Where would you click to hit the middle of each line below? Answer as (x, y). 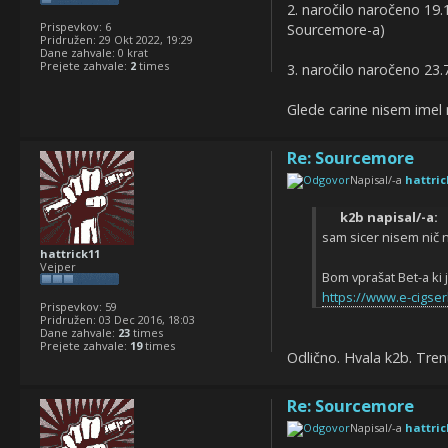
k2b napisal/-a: (388, 217)
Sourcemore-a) (335, 30)
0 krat (131, 52)
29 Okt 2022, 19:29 (144, 39)
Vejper (58, 267)
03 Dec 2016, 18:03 (145, 320)
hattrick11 (70, 254)
